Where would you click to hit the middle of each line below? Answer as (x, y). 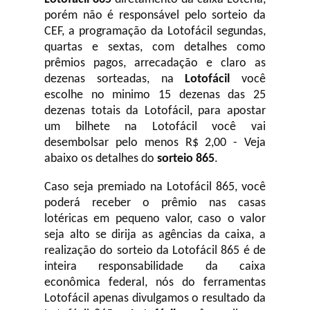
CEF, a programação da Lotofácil (128, 31)
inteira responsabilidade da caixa (155, 267)
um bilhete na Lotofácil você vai (155, 127)
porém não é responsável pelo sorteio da (155, 16)
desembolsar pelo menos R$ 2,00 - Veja (155, 143)
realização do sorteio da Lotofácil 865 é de (155, 251)
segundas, (241, 31)
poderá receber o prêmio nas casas (155, 203)
